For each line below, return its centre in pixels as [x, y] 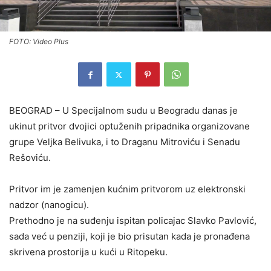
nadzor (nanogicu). [49, 205]
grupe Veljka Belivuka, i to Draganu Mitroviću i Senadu [125, 142]
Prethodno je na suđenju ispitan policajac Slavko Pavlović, [133, 221]
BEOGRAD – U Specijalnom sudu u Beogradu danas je [123, 111]
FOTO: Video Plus [39, 42]
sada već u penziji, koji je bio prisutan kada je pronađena [129, 237]
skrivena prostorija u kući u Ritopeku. [88, 252]
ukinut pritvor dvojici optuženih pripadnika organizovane [129, 126]
